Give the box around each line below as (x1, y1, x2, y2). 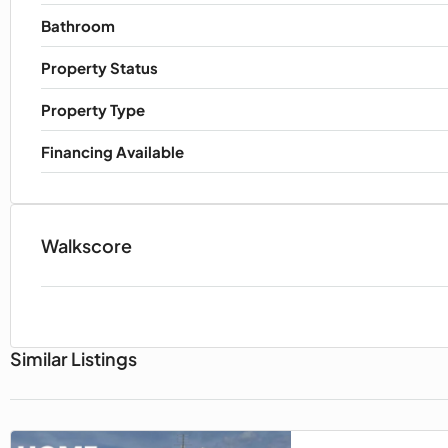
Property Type (41, 100, 145, 120)
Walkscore (41, 234, 132, 258)
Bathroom (41, 16, 115, 36)
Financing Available (41, 142, 184, 162)
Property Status (41, 58, 158, 78)
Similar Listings (10, 347, 137, 371)
